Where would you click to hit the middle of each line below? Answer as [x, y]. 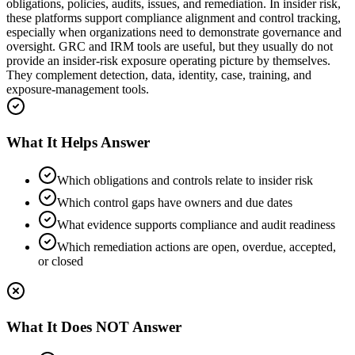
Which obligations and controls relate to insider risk [185, 181]
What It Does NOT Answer [94, 327]
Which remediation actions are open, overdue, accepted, [197, 247]
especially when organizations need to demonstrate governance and [174, 32]
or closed [61, 261]
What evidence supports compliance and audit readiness [196, 225]
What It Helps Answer [78, 142]
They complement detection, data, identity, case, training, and [159, 74]
